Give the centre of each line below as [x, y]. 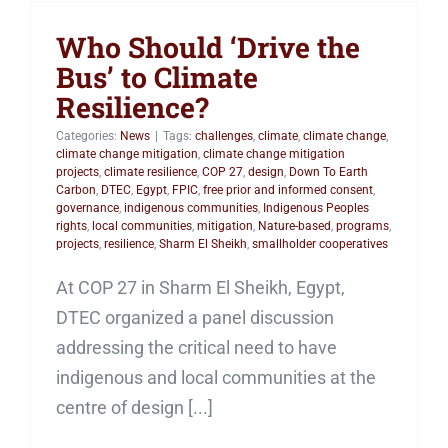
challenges [224, 136]
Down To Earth [328, 172]
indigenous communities [191, 208]
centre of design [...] [134, 407]
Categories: [88, 136]
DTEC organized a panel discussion [195, 317]
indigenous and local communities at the [216, 377]
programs [362, 226]
